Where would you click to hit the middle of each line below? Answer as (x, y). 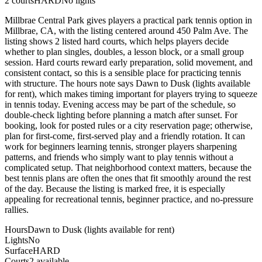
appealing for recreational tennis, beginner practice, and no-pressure (129, 199)
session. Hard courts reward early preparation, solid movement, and (129, 62)
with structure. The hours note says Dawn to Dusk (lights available (127, 83)
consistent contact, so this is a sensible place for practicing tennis (123, 73)
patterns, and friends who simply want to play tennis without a (119, 157)
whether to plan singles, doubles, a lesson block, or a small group (124, 51)
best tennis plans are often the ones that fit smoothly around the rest (128, 178)
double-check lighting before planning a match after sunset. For (121, 115)
